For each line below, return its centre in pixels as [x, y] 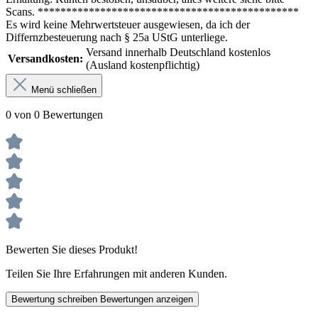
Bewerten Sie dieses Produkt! [72, 250]
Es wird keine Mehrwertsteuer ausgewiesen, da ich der [128, 25]
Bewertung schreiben [56, 300]
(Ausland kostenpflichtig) [143, 65]
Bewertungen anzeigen [147, 300]
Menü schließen [62, 90]
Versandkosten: [45, 59]
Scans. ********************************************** [152, 12]
